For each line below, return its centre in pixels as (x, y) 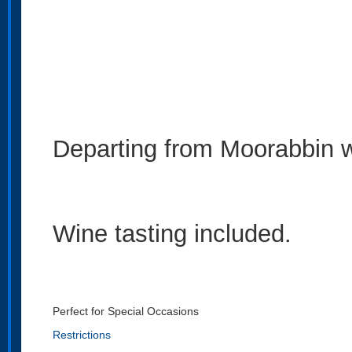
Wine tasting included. (172, 233)
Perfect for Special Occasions (126, 311)
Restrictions (82, 335)
